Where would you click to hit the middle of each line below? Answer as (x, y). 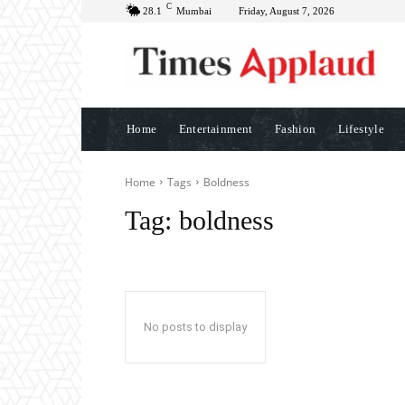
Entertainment (216, 128)
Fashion (295, 128)
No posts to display (195, 326)
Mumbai (194, 11)
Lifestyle (361, 128)
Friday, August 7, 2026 (287, 11)
